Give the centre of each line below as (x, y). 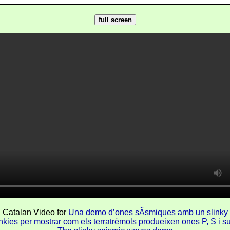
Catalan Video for (35, 212)
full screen (115, 20)
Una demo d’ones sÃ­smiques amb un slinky (148, 212)
